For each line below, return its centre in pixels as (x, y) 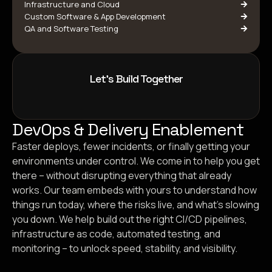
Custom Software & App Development (95, 16)
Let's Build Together (136, 79)
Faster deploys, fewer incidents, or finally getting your (131, 146)
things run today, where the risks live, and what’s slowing (136, 205)
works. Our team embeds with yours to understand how (134, 190)
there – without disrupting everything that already (122, 175)
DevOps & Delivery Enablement (128, 129)
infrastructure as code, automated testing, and (116, 234)
